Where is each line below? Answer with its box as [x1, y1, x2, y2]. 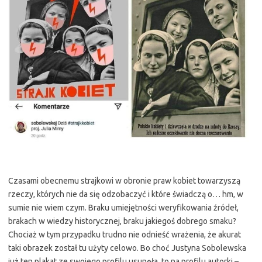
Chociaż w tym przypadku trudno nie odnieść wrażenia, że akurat [8, 229, 241, 239]
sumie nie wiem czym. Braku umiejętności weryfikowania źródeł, [8, 202, 239, 212]
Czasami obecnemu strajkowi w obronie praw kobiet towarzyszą [8, 175, 240, 185]
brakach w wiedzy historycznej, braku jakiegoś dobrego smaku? [8, 216, 236, 226]
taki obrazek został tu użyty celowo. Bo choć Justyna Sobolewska [8, 243, 246, 253]
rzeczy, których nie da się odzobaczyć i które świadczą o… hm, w [8, 189, 243, 199]
